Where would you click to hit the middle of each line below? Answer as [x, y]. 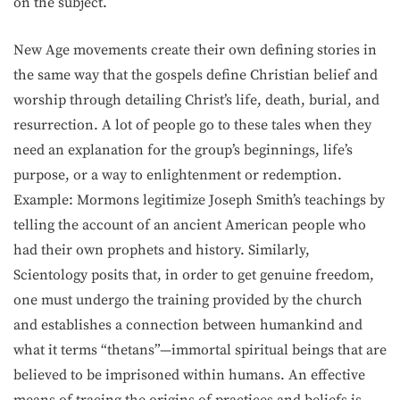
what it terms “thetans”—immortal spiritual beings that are [200, 350]
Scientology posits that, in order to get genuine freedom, [194, 275]
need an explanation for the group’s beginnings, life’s [183, 150]
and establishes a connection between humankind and [188, 325]
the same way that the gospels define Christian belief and [196, 75]
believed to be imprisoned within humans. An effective [189, 375]
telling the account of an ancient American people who [190, 225]
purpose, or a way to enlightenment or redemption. [178, 175]
